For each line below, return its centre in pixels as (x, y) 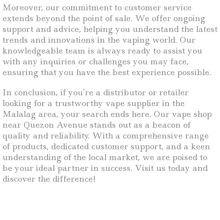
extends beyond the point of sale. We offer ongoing (104, 18)
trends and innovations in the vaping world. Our (99, 40)
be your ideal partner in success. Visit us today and (105, 168)
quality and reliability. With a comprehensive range (106, 135)
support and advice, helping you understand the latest (110, 29)
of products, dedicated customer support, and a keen (106, 146)
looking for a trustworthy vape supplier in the (94, 103)
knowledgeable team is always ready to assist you (102, 51)
